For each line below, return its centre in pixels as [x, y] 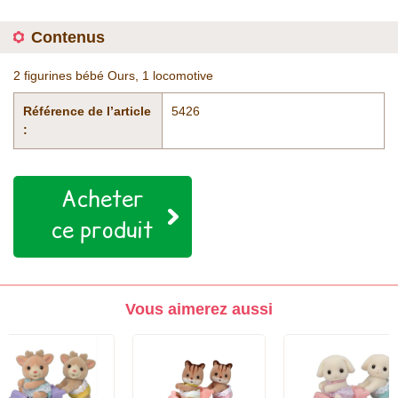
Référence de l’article [87, 111]
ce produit [103, 229]
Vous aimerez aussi [199, 309]
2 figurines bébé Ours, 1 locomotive [113, 76]
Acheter [102, 198]
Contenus [68, 37]
